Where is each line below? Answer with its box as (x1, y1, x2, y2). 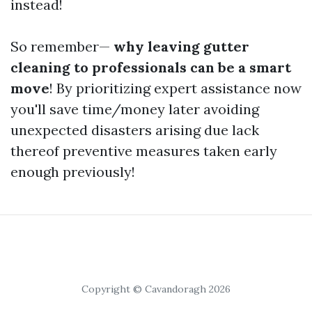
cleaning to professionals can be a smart (10, 58, 291, 76)
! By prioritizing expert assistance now (49, 79, 302, 97)
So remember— (10, 38, 110, 55)
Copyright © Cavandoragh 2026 (81, 283, 231, 295)
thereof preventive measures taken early (10, 142, 277, 159)
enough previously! (10, 163, 135, 180)
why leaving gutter (110, 38, 249, 55)
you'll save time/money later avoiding (10, 100, 259, 118)
